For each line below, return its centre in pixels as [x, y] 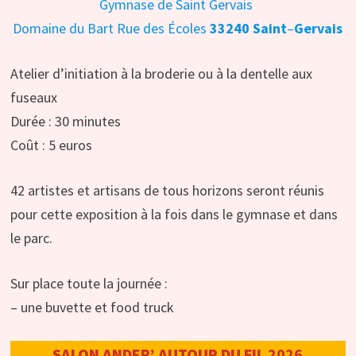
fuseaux [33, 98]
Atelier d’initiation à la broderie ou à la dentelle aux [161, 74]
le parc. [31, 238]
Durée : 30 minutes [65, 122]
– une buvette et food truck [92, 308]
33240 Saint [249, 29]
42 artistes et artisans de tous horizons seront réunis [167, 191]
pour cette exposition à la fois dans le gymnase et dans [174, 215]
